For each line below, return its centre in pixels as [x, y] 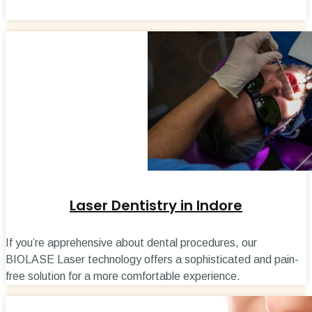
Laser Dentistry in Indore [156, 205]
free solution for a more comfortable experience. [123, 276]
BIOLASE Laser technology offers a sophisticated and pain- [152, 260]
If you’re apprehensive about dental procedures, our [131, 243]
